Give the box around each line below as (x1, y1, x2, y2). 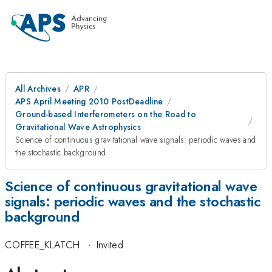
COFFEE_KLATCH (5, 237, 80, 253)
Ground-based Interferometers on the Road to (15, 108, 197, 120)
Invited (96, 237, 123, 253)
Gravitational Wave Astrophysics (15, 121, 141, 133)
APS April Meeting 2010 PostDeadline (15, 95, 163, 107)
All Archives (15, 83, 61, 95)
